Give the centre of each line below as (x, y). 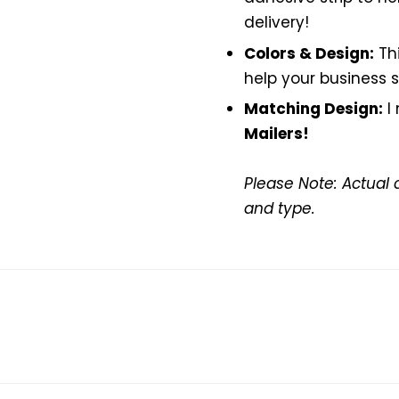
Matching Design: (313, 109)
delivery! (277, 22)
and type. (280, 209)
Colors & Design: (309, 53)
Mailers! (277, 134)
